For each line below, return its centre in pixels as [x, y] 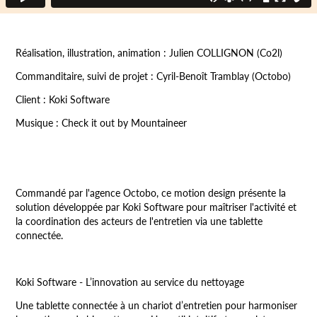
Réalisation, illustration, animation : [91, 52]
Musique [35, 122]
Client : [31, 99]
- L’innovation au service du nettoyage [161, 282]
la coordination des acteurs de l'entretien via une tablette [139, 221]
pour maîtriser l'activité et [240, 207]
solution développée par [69, 207]
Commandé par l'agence [70, 192]
